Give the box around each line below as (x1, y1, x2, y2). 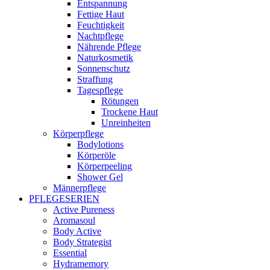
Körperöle (77, 150, 116, 160)
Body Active (53, 226, 101, 236)
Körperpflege (53, 128, 104, 139)
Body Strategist (53, 237, 111, 247)
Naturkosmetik (77, 52, 133, 63)
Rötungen (101, 96, 139, 106)
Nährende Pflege (77, 42, 141, 52)
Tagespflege (77, 85, 123, 95)
